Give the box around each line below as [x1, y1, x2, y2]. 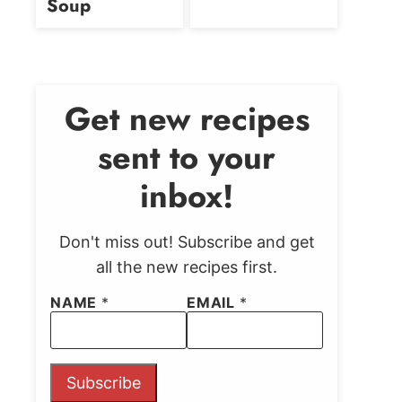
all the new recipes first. [96, 258, 277, 276]
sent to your [98, 134, 275, 181]
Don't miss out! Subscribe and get [58, 232, 315, 251]
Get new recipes [64, 95, 310, 143]
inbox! [140, 172, 233, 220]
